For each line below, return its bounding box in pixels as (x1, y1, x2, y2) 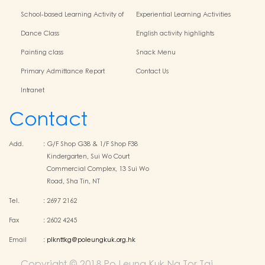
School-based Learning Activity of (21, 9, 124, 20)
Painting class (21, 47, 63, 57)
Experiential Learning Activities (136, 9, 231, 20)
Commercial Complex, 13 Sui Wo (47, 164, 149, 174)
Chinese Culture (21, 22, 70, 32)
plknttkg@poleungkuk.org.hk (47, 235, 135, 245)
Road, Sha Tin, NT (47, 176, 100, 186)
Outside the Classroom (136, 22, 205, 32)
